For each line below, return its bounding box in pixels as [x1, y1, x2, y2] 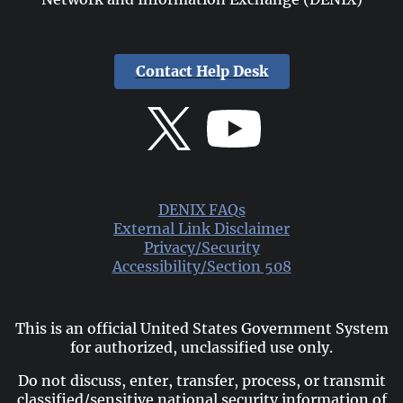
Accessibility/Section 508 [112, 258, 291, 276]
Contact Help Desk [135, 63, 268, 81]
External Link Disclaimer [113, 220, 290, 238]
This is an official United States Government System [14, 320, 389, 338]
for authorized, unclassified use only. [70, 339, 333, 357]
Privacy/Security [143, 239, 260, 257]
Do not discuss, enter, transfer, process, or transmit [17, 372, 386, 390]
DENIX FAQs [157, 201, 246, 219]
